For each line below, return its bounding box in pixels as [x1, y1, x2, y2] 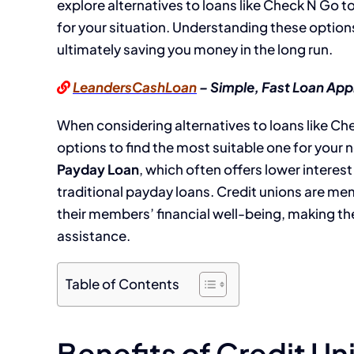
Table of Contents [66, 275, 179, 293]
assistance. [57, 227, 130, 244]
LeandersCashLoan [73, 78, 197, 96]
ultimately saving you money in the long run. [57, 40, 333, 58]
